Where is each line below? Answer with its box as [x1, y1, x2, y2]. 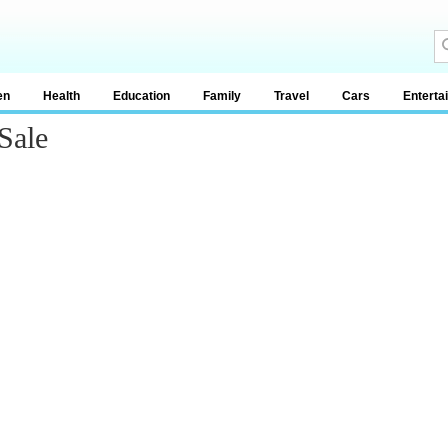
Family [203, 89, 241, 103]
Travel [274, 89, 309, 103]
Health [43, 89, 80, 103]
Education [113, 89, 170, 103]
